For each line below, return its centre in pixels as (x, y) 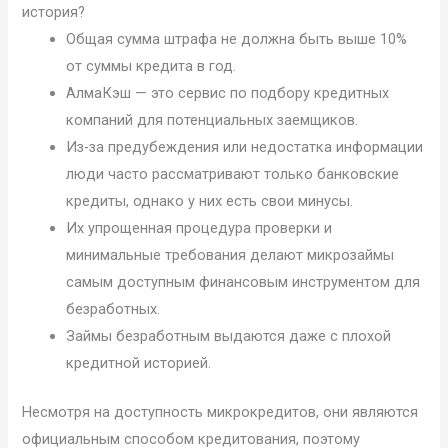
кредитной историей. (139, 362)
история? (54, 11)
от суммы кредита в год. (151, 65)
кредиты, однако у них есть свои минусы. (210, 200)
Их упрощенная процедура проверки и (199, 227)
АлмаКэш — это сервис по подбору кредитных (228, 92)
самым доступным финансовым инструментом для (243, 281)
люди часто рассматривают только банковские (233, 173)
